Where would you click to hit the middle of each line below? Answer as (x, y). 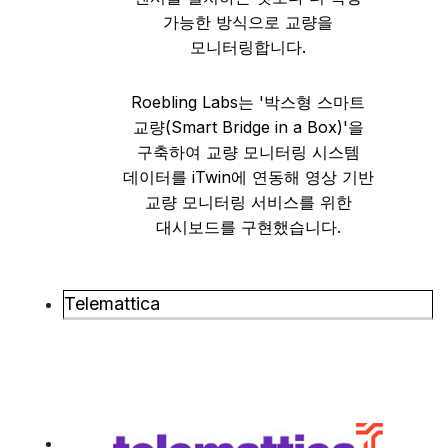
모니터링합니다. (248, 47)
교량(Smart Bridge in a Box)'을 (248, 127)
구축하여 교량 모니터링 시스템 (248, 152)
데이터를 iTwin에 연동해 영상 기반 (248, 177)
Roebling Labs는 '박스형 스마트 (248, 102)
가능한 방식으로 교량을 (248, 22)
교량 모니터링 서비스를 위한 (248, 202)
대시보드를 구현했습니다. (248, 227)
